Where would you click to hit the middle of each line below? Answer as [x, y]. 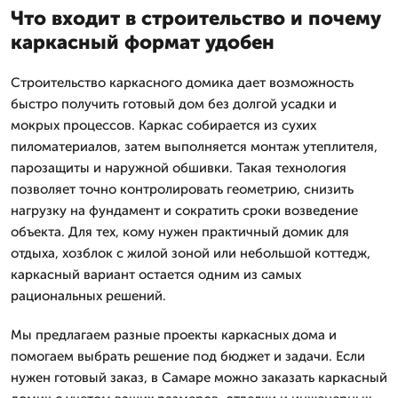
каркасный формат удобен [143, 42]
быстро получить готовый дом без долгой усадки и [174, 103]
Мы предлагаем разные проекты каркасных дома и [174, 334]
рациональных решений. [88, 295]
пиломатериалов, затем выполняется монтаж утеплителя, [194, 146]
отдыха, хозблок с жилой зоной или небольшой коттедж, [191, 253]
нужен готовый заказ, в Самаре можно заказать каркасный [199, 377]
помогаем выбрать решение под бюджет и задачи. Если [188, 356]
